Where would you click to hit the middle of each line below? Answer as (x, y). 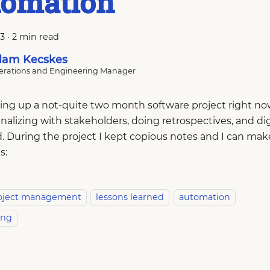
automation (204, 197)
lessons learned (130, 197)
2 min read (36, 36)
